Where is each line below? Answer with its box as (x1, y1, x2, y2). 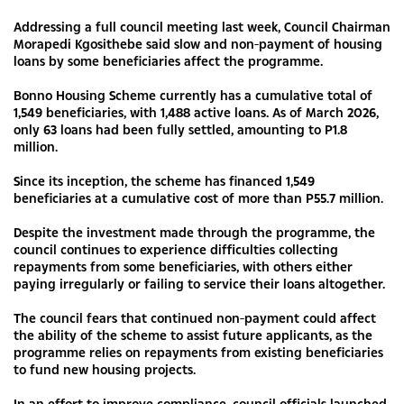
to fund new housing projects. (14, 360, 196, 378)
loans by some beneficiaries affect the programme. (14, 51, 323, 69)
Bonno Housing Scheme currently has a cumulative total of (14, 86, 372, 104)
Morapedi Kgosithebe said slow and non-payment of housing (14, 34, 382, 52)
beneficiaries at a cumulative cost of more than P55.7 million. (14, 188, 383, 207)
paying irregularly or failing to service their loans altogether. (14, 274, 385, 292)
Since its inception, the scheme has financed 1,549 (14, 171, 315, 189)
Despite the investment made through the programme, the (14, 223, 375, 241)
